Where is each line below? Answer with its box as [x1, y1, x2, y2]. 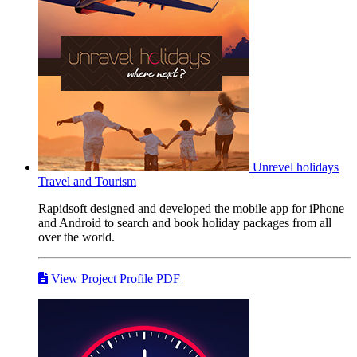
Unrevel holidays [253, 159, 339, 174]
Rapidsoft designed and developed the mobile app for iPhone [38, 201, 344, 215]
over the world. [38, 229, 115, 244]
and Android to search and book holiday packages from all [38, 215, 331, 229]
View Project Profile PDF [48, 271, 180, 285]
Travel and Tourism [38, 174, 136, 188]
